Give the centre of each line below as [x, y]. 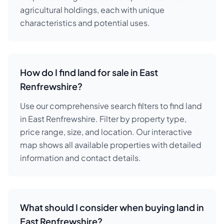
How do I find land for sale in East [89, 72]
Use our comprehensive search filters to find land [111, 106]
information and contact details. [80, 158]
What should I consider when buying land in [112, 207]
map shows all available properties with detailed [111, 145]
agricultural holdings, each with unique [92, 10]
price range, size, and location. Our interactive [106, 132]
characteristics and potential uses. [85, 23]
